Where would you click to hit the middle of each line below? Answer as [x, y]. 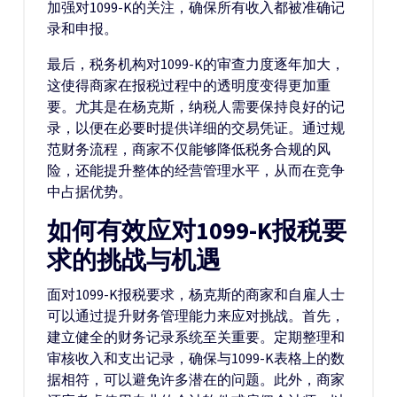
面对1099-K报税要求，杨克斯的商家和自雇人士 [196, 294]
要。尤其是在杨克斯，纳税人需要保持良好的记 [196, 106]
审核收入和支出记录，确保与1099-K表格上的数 [196, 358]
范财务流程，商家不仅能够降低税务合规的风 [189, 149]
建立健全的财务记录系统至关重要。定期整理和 [196, 337]
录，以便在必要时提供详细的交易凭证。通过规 [196, 128]
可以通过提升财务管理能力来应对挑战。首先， [196, 315]
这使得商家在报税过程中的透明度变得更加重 [189, 85]
